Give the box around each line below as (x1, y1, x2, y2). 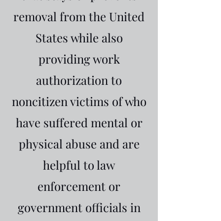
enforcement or (37, 178, 120, 194)
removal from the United (13, 8, 145, 24)
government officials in (17, 199, 141, 215)
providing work (38, 51, 120, 67)
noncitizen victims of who (11, 93, 147, 109)
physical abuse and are (18, 136, 140, 151)
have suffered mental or (15, 114, 143, 130)
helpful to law (43, 157, 115, 173)
